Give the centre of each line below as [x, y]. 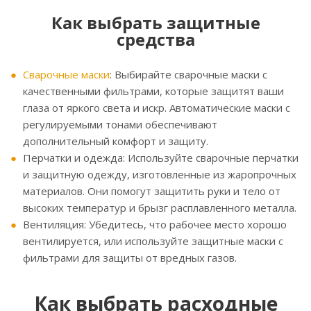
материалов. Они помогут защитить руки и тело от [152, 191]
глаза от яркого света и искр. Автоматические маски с [157, 108]
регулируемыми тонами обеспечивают [120, 125]
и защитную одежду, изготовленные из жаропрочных [160, 175]
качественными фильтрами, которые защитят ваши [153, 91]
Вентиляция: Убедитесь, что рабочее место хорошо [155, 225]
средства [155, 40]
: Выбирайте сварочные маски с [188, 75]
